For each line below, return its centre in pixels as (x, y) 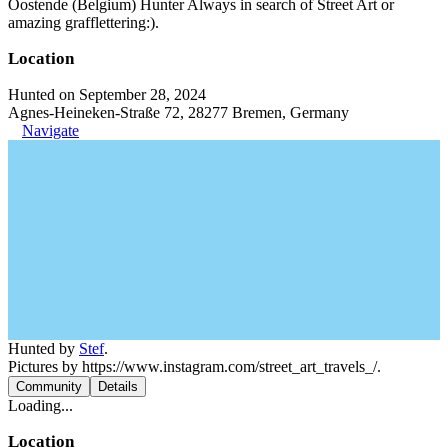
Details (118, 386)
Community (49, 386)
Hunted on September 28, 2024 (107, 94)
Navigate (50, 130)
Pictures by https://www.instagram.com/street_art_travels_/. (194, 366)
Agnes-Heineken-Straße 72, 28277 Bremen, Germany (178, 112)
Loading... (40, 405)
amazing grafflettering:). (83, 22)
